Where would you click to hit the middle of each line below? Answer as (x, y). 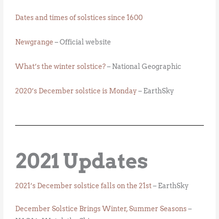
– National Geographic (144, 67)
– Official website (82, 42)
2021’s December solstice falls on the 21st (84, 186)
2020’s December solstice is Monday (76, 91)
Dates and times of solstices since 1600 (79, 18)
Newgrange (34, 42)
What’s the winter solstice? (61, 67)
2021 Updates (82, 161)
